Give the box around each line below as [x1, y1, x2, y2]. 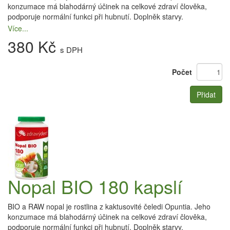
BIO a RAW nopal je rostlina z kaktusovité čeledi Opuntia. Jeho [8, 201, 210, 212]
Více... [8, 23, 28, 33]
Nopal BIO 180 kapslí [8, 173, 182, 199]
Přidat [197, 89, 216, 100]
